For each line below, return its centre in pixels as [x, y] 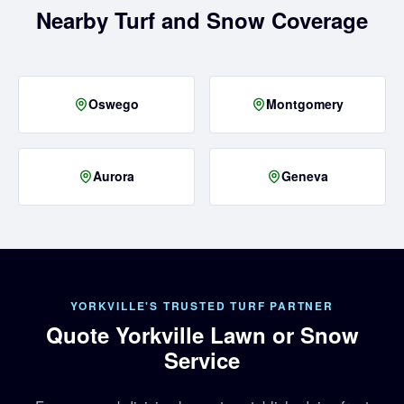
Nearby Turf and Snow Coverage [202, 19]
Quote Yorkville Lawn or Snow [202, 334]
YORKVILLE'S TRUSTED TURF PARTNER [202, 305]
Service [202, 359]
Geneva [305, 176]
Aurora [114, 176]
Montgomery [305, 104]
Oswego [114, 104]
